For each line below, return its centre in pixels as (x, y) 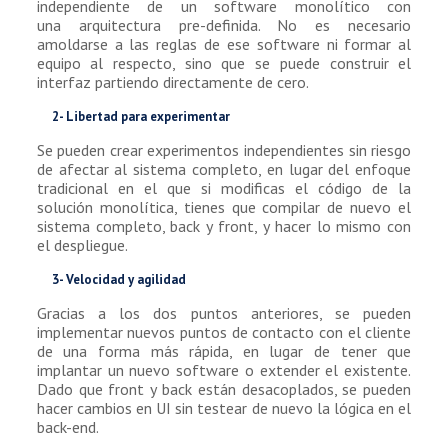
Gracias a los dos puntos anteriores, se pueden (224, 312)
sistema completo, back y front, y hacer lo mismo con (224, 225)
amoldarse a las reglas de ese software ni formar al (224, 43)
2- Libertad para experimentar (140, 116)
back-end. (67, 426)
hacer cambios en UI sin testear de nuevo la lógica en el (224, 407)
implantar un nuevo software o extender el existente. (224, 369)
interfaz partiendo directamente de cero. (172, 81)
